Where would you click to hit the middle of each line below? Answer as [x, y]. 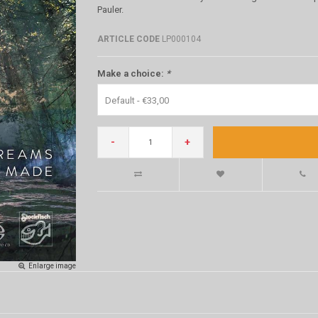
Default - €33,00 [137, 100]
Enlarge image [52, 265]
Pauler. [110, 9]
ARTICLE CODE [128, 39]
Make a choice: [131, 73]
